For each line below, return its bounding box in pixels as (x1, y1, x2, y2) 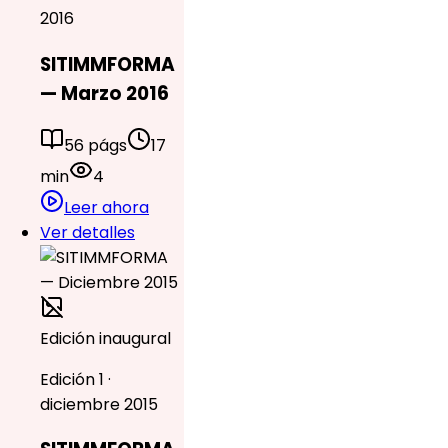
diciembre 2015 (40, 392, 158, 416)
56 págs (64, 133, 127, 157)
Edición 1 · (40, 367, 111, 391)
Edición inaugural (40, 326, 171, 350)
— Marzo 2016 (40, 80, 169, 108)
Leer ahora (64, 195, 149, 219)
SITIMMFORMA (40, 51, 175, 79)
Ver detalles (40, 220, 135, 244)
